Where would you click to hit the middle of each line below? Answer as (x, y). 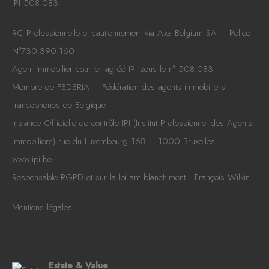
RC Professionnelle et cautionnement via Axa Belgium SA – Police (131, 33)
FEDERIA (73, 87)
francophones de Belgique (59, 105)
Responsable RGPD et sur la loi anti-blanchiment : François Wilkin (131, 177)
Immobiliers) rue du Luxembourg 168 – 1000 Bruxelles (113, 141)
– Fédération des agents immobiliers (157, 87)
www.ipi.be (32, 159)
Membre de (35, 87)
